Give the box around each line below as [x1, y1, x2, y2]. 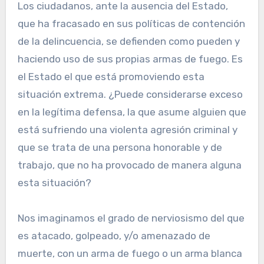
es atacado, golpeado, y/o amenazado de [17, 230, 210, 242]
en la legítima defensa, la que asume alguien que [17, 106, 246, 118]
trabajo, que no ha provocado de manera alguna [17, 159, 242, 171]
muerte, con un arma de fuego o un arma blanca [17, 247, 242, 260]
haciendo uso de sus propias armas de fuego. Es [17, 53, 243, 65]
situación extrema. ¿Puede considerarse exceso [17, 88, 243, 101]
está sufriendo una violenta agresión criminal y [17, 124, 237, 136]
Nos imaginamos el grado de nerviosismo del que [17, 212, 245, 225]
